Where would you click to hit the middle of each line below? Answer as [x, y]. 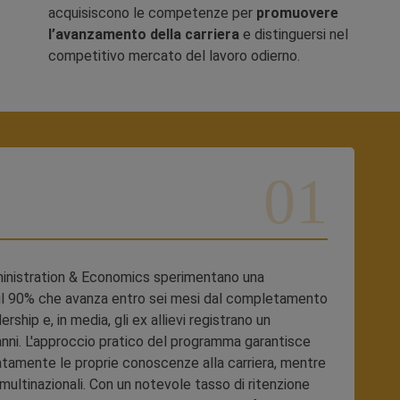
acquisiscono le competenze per [152, 13]
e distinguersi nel [294, 34]
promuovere [297, 13]
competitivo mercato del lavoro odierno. [174, 56]
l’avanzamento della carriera [144, 34]
